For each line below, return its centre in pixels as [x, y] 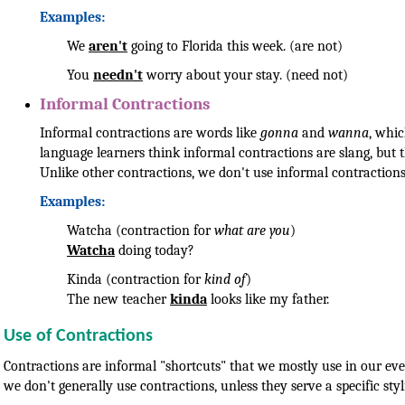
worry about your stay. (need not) [245, 75]
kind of [225, 279]
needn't [118, 75]
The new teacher [118, 299]
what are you [252, 230]
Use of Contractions [78, 336]
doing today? [155, 250]
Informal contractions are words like [150, 132]
